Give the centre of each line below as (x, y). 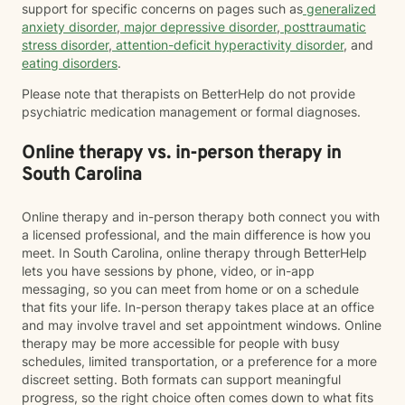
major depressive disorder (198, 27)
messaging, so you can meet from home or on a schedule (190, 289)
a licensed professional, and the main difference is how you (196, 235)
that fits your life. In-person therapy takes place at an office (198, 307)
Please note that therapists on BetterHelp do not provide (188, 94)
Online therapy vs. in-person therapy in (181, 154)
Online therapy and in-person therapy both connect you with (201, 217)
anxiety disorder (69, 27)
